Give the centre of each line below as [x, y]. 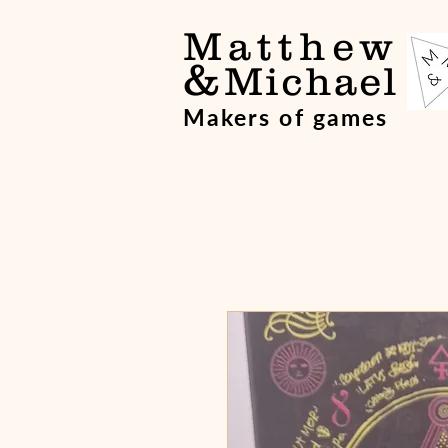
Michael [311, 80]
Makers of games [286, 117]
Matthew [290, 45]
